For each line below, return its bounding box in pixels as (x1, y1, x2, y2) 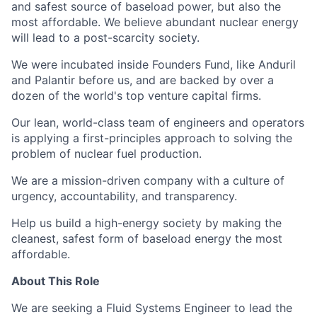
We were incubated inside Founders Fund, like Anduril (11, 57, 296, 71)
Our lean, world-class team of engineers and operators (11, 115, 304, 129)
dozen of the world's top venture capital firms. (11, 88, 261, 103)
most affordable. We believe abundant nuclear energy (11, 15, 299, 29)
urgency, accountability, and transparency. (11, 189, 237, 203)
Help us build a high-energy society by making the (11, 216, 282, 230)
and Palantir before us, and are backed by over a (11, 73, 274, 87)
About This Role (11, 274, 100, 288)
